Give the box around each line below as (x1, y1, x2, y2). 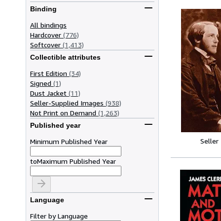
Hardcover (30, 30, 61, 39)
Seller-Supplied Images (30, 98, 104, 107)
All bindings (30, 20, 67, 29)
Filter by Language (30, 211, 88, 220)
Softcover (30, 40, 61, 49)
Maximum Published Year (37, 156, 116, 165)
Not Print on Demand (30, 108, 96, 117)
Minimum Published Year (30, 137, 108, 146)
